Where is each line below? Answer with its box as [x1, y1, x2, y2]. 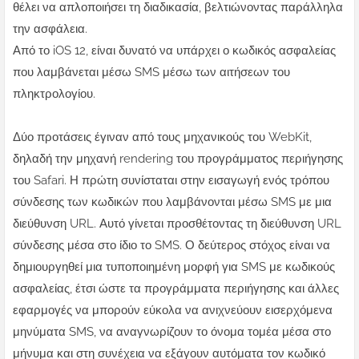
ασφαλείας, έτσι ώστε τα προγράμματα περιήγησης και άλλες [13, 281, 339, 296]
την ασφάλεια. [13, 22, 91, 37]
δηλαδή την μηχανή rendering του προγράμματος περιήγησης [13, 151, 343, 167]
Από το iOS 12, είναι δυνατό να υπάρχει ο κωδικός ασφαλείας [13, 43, 336, 58]
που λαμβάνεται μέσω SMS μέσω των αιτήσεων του [13, 65, 290, 80]
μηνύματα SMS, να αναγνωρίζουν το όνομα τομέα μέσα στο [13, 325, 331, 340]
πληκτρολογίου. [13, 87, 95, 102]
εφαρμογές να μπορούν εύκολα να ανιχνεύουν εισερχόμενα [13, 303, 333, 318]
